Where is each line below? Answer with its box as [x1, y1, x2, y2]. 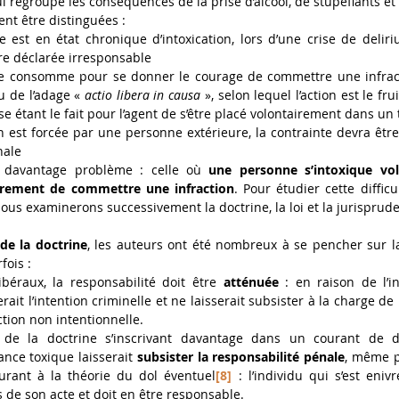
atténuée [216, 273, 286, 291]
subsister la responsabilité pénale [133, 348, 345, 366]
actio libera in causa [80, 86, 201, 104]
